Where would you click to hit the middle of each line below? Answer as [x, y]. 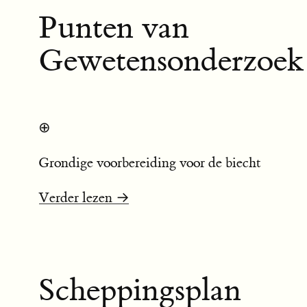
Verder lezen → [84, 197]
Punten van [114, 28]
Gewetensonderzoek [171, 61]
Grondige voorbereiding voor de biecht [150, 162]
